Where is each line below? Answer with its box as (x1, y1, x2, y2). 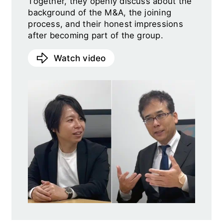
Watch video (53, 53, 106, 64)
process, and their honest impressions (28, 18, 183, 29)
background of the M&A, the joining (28, 7, 172, 17)
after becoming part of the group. (28, 30, 163, 40)
